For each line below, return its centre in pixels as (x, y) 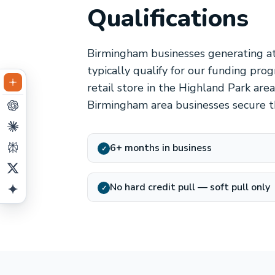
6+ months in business (161, 148)
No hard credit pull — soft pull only (190, 187)
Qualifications (168, 18)
